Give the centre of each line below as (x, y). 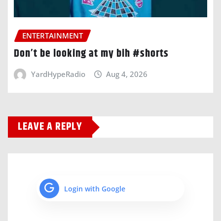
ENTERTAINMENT (53, 36)
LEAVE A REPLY (50, 127)
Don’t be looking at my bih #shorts (91, 54)
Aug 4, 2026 (127, 74)
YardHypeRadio (58, 74)
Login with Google (95, 188)
